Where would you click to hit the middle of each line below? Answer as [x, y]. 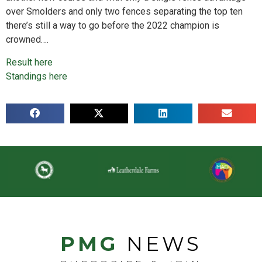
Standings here [37, 76]
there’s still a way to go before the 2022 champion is [113, 26]
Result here [29, 62]
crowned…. [27, 40]
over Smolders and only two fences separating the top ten [124, 12]
